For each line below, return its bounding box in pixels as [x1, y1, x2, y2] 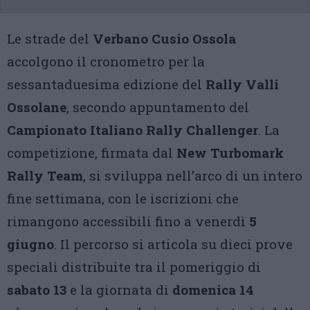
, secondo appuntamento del [66, 98, 249, 116]
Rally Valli [206, 75, 279, 93]
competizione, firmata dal [7, 144, 176, 161]
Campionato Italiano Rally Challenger [7, 121, 258, 138]
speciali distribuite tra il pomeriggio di [7, 258, 261, 275]
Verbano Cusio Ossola [93, 30, 236, 47]
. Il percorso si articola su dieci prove [54, 235, 293, 253]
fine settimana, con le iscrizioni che [7, 190, 239, 207]
